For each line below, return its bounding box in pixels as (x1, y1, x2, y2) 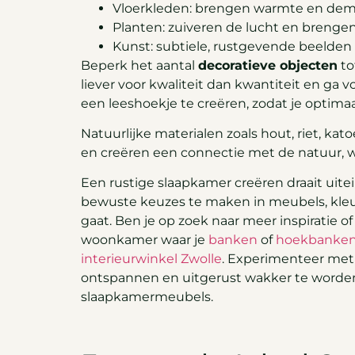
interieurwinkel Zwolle (81, 251, 222, 267)
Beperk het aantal (81, 57, 198, 73)
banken (208, 232, 258, 248)
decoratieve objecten (198, 57, 338, 73)
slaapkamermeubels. (81, 289, 213, 305)
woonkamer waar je (81, 232, 208, 248)
